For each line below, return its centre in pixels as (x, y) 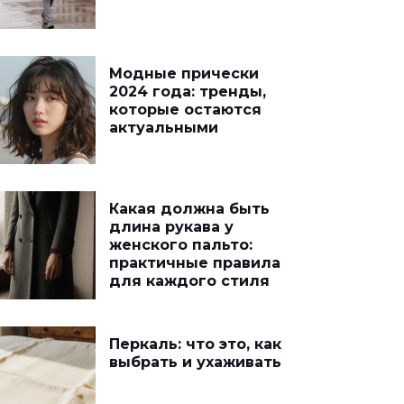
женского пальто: (181, 245)
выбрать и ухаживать (195, 362)
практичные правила (195, 263)
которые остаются (185, 110)
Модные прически (184, 73)
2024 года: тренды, (188, 92)
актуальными (164, 128)
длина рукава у (171, 227)
